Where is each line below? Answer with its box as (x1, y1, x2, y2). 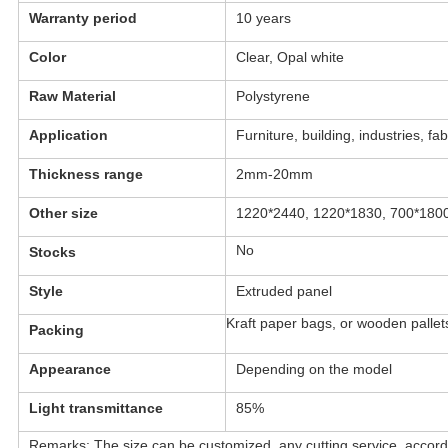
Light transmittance (28, 400, 163, 417)
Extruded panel (235, 283, 332, 300)
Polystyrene (235, 88, 310, 105)
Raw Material (28, 88, 116, 105)
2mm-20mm (235, 166, 313, 183)
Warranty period (28, 10, 137, 27)
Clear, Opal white (235, 49, 344, 66)
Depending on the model (235, 361, 392, 378)
